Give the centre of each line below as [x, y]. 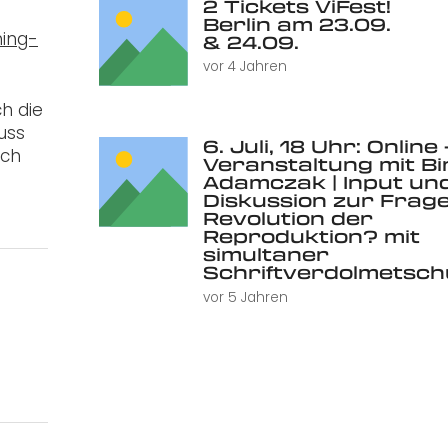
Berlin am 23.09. [296, 24]
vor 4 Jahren [244, 67]
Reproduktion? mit [311, 236]
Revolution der [287, 218]
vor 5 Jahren [245, 297]
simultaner [265, 254]
